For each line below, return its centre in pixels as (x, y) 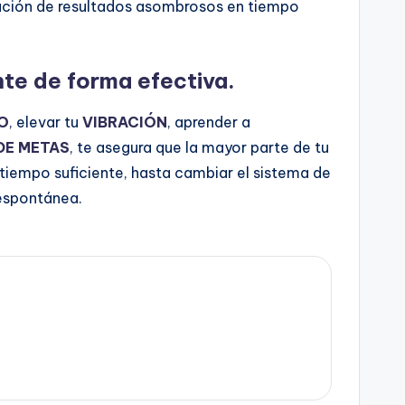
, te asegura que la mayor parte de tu (199, 147)
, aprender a (209, 122)
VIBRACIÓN (125, 122)
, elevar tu (46, 122)
